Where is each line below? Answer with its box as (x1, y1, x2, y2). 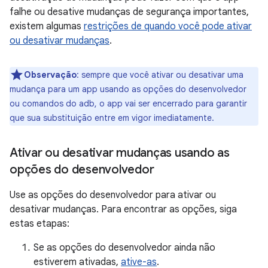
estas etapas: (10, 217, 69, 230)
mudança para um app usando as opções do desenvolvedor (10, 83, 246, 95)
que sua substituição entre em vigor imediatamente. (10, 112, 214, 123)
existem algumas (10, 20, 84, 32)
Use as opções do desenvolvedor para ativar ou (10, 188, 216, 201)
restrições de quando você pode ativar (84, 20, 252, 32)
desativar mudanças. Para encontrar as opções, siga (10, 203, 237, 215)
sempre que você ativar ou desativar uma (79, 69, 243, 80)
